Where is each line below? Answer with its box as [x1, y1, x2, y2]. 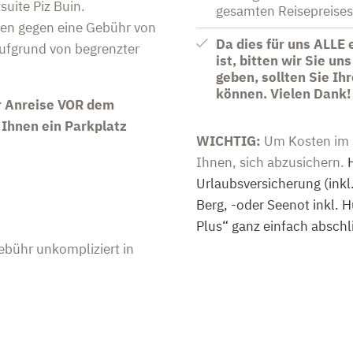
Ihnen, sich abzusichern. [195, 154, 347, 172]
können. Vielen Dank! [216, 85, 351, 103]
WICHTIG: [195, 132, 261, 150]
